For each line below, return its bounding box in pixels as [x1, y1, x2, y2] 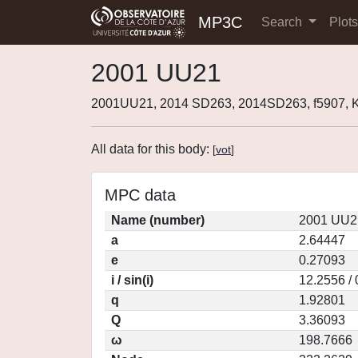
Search [261, 15, 305, 29]
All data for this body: [91, 142, 213, 156]
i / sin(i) [111, 273, 153, 287]
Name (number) [111, 213, 205, 227]
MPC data [105, 186, 176, 204]
